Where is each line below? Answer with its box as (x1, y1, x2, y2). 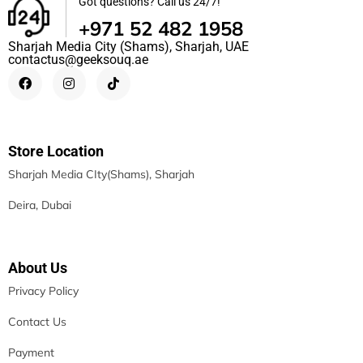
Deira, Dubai (8, 197, 71, 212)
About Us (8, 258, 67, 276)
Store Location (8, 142, 104, 160)
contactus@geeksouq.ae (8, 52, 148, 68)
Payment (8, 344, 54, 360)
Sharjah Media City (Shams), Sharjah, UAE (8, 39, 249, 55)
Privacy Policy (8, 283, 79, 298)
